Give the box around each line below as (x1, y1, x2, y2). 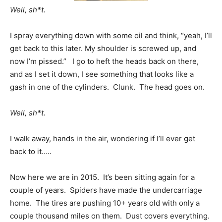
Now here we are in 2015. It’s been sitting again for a (10, 172, 195, 182)
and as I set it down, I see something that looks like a (10, 69, 194, 79)
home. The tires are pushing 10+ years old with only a (10, 198, 200, 208)
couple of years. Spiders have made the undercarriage (10, 185, 202, 195)
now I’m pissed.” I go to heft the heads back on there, (10, 56, 199, 66)
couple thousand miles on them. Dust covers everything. (10, 211, 212, 221)
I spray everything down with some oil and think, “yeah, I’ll (10, 31, 212, 41)
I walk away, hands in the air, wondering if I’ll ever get (10, 134, 195, 144)
